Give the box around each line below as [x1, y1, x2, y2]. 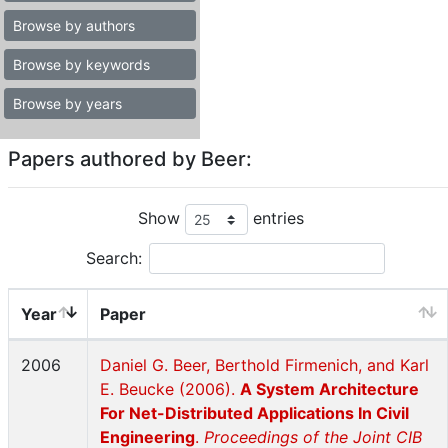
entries [247, 207, 304, 228]
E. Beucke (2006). [100, 379, 240, 399]
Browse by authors [13, 17, 135, 34]
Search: [86, 248, 142, 268]
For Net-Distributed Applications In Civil [100, 403, 409, 423]
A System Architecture [240, 379, 419, 399]
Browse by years [13, 95, 122, 112]
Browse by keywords [13, 56, 150, 73]
